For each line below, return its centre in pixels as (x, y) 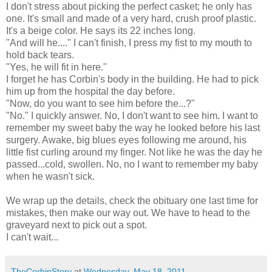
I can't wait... (32, 237)
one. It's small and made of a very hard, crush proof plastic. (131, 18)
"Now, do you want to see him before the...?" (100, 103)
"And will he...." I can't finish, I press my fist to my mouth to (129, 42)
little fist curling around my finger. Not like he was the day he (134, 152)
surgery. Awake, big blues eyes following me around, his (126, 140)
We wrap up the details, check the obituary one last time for (132, 200)
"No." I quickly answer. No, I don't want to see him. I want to (132, 115)
